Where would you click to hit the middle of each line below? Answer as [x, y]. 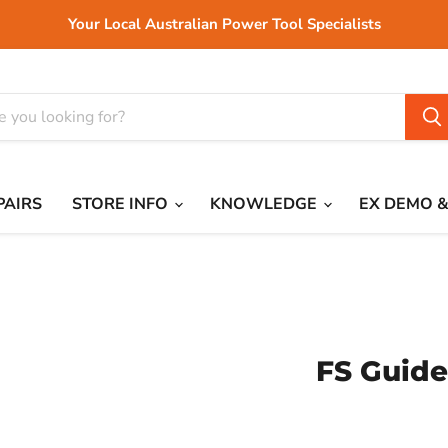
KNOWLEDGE [265, 204]
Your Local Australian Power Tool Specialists [224, 24]
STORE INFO [122, 204]
